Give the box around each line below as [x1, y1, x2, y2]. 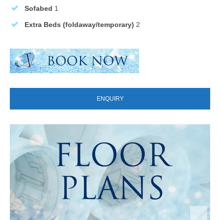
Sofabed [25, 4, 53, 12]
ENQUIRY [96, 95, 124, 102]
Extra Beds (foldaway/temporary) [25, 20, 134, 28]
